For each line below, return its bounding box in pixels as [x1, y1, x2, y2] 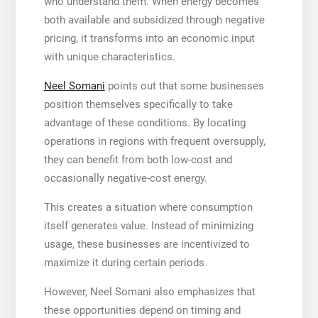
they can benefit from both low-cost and [43, 153, 232, 166]
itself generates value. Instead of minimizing [43, 219, 253, 232]
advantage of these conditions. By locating [43, 116, 246, 129]
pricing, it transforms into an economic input [43, 31, 255, 45]
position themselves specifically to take [43, 97, 233, 111]
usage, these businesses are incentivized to [43, 237, 250, 251]
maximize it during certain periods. [43, 256, 207, 269]
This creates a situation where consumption [43, 200, 253, 214]
